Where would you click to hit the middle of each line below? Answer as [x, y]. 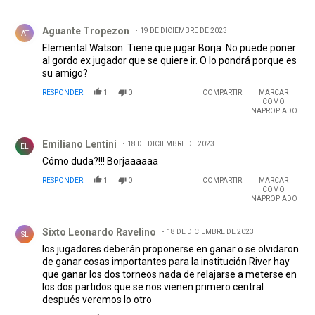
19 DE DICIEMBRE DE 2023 [184, 30]
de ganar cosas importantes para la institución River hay [166, 261]
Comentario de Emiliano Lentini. [84, 133]
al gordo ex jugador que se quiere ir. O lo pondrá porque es [169, 60]
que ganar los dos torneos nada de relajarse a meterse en [169, 274]
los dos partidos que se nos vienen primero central [153, 287]
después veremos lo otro [97, 299]
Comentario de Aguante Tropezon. [90, 20]
